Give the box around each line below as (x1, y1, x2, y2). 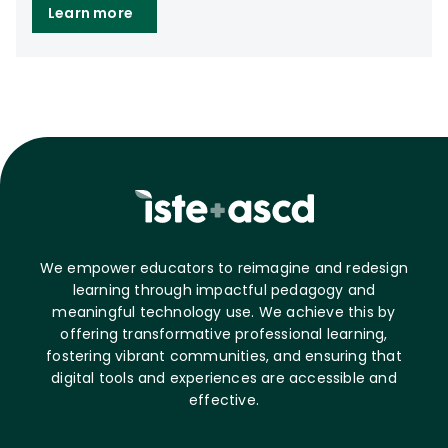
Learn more (48, 3, 133, 23)
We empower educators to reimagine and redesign (39, 258, 409, 278)
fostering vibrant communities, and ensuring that (46, 346, 402, 366)
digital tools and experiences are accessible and (51, 368, 397, 388)
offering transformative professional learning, (60, 324, 388, 344)
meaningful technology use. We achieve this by (52, 302, 396, 322)
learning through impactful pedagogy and (72, 280, 376, 300)
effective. (189, 390, 259, 410)
